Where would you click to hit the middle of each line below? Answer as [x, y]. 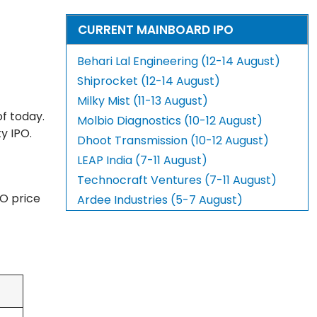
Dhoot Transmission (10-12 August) [173, 141]
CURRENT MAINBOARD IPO [156, 30]
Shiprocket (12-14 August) [149, 81]
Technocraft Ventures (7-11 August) [177, 180]
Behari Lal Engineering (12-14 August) [179, 62]
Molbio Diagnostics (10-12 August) [170, 121]
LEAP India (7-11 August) [143, 161]
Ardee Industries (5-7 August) [160, 200]
